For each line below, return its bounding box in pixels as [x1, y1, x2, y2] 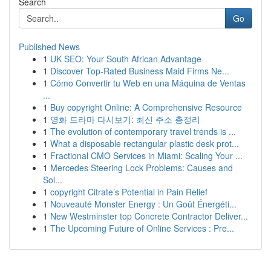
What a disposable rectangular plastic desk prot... [50, 137, 239, 149]
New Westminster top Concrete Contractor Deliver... [50, 210, 248, 222]
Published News [19, 41, 80, 53]
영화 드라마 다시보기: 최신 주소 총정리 [50, 113, 200, 125]
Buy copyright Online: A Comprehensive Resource [50, 101, 242, 113]
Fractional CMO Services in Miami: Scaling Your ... [50, 149, 243, 162]
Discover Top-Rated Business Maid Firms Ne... [50, 65, 229, 77]
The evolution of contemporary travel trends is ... [50, 125, 236, 137]
